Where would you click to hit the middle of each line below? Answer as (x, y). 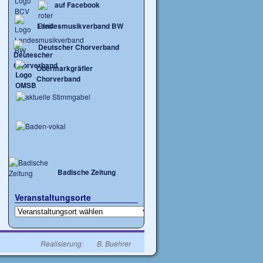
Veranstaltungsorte (53, 197)
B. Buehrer (114, 243)
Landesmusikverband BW (80, 26)
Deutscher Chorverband (79, 47)
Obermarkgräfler (65, 68)
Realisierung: (63, 243)
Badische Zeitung (87, 172)
